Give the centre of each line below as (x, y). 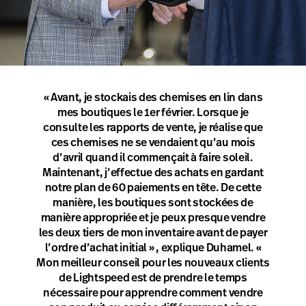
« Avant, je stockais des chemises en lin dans (153, 98)
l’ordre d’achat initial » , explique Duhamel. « (153, 248)
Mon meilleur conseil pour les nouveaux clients (153, 263)
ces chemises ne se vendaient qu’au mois (153, 143)
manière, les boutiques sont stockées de (153, 203)
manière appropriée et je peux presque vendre (153, 218)
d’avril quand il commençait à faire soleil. (153, 158)
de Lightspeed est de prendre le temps (153, 278)
